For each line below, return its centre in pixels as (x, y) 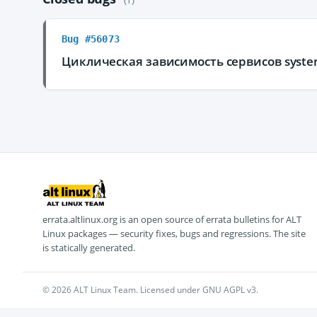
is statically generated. (89, 248)
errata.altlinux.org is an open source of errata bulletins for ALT (172, 219)
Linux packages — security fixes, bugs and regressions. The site (174, 234)
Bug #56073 (91, 39)
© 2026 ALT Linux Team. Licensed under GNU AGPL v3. (150, 290)
